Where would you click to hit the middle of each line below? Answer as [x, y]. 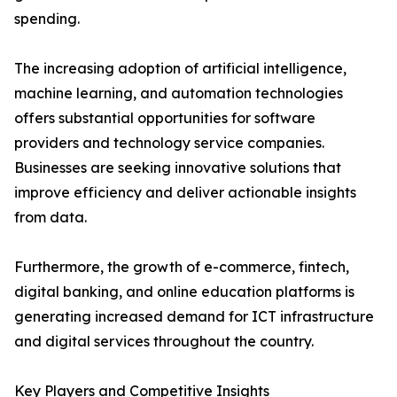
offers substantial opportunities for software [165, 118]
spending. [47, 19]
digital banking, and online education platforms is [184, 292]
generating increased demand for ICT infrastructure [194, 317]
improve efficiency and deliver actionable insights [185, 193]
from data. [51, 218]
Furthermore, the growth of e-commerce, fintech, [182, 267]
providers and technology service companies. [169, 143]
